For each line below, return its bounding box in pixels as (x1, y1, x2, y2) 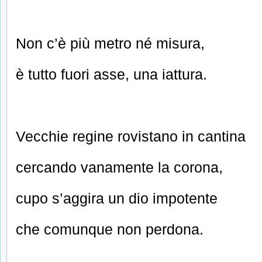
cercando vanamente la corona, (16, 158, 223, 175)
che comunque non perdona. (16, 220, 204, 237)
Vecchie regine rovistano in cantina (16, 128, 246, 145)
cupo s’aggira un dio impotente (16, 189, 218, 206)
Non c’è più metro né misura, (16, 35, 205, 52)
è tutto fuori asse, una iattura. (16, 66, 207, 83)
